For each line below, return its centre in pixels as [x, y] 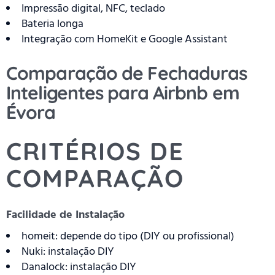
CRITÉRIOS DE [95, 151]
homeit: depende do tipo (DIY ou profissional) [128, 236]
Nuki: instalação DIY [68, 252]
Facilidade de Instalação [65, 215]
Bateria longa [52, 24]
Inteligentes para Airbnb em [123, 93]
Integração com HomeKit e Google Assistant [125, 39]
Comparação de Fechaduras [127, 73]
